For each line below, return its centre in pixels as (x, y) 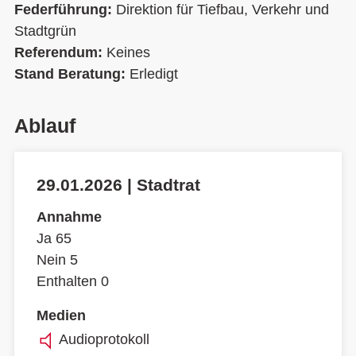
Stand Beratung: (72, 74)
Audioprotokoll (104, 339)
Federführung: (65, 10)
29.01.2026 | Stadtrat (118, 185)
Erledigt (154, 74)
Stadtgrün (45, 31)
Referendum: (60, 52)
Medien (61, 316)
